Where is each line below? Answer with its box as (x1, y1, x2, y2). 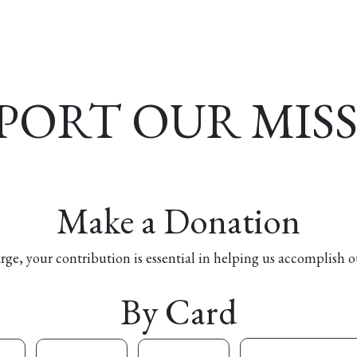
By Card (120, 288, 237, 335)
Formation (96, 17, 175, 41)
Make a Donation (57, 198, 300, 244)
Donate (282, 17, 339, 41)
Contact (207, 17, 270, 41)
